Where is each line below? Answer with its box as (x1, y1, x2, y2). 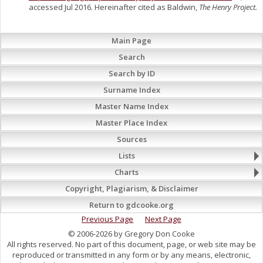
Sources (116, 134, 147, 145)
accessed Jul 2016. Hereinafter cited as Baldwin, (29, 2, 199, 12)
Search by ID (108, 68, 155, 79)
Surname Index (103, 85, 160, 96)
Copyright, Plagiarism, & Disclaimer (65, 183, 198, 194)
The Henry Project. (199, 2, 257, 12)
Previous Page (82, 214, 134, 225)
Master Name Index (95, 101, 168, 112)
